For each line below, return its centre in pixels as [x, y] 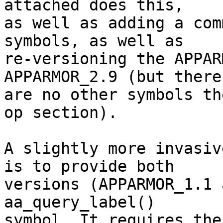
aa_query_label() [80, 202]
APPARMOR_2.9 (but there [113, 77]
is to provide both [89, 167]
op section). [61, 113]
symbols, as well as [94, 41]
